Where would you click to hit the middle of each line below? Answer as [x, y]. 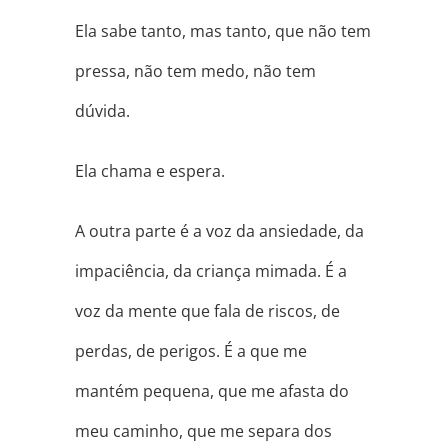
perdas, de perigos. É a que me [190, 351]
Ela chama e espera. [149, 171]
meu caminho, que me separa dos [203, 431]
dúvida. [102, 111]
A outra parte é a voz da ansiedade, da [219, 231]
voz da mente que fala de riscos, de [207, 311]
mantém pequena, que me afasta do [211, 391]
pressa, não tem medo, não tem [195, 71]
